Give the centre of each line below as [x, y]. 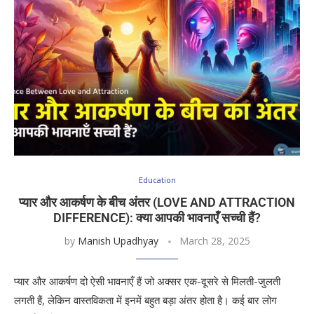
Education [157, 180]
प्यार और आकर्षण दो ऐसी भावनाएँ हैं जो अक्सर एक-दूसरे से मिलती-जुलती [147, 281]
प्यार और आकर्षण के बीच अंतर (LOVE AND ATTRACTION [157, 202]
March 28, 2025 [214, 241]
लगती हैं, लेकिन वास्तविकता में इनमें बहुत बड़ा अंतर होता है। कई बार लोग [145, 300]
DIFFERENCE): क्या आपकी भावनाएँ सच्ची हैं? [157, 218]
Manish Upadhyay [118, 241]
